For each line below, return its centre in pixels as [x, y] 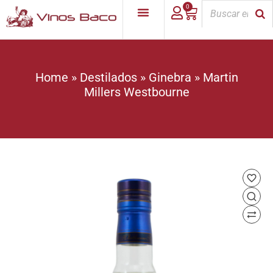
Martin [220, 77]
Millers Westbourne [136, 92]
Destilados [108, 77]
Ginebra [170, 77]
